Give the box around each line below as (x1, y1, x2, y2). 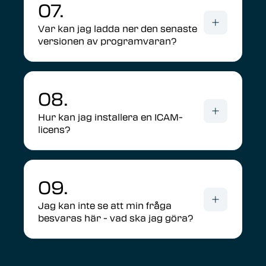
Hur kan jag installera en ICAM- (38, 110, 183, 124)
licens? (38, 123, 70, 137)
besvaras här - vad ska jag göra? (38, 211, 193, 225)
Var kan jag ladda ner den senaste (38, 22, 197, 36)
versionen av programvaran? (38, 34, 176, 48)
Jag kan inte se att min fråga (38, 199, 172, 213)
